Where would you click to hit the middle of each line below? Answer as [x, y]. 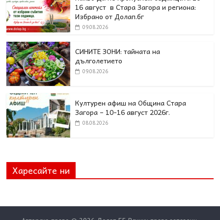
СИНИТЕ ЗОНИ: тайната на [118, 51]
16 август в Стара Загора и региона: [136, 7]
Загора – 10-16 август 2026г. [123, 112]
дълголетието [99, 61]
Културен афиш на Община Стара [131, 103]
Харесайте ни [41, 170]
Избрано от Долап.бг [112, 16]
